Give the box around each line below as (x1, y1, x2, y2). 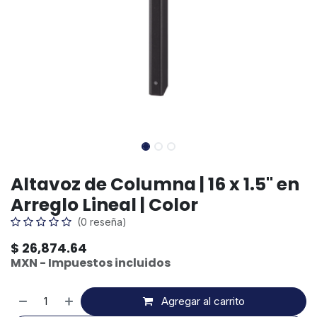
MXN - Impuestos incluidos (11, 255, 171, 271)
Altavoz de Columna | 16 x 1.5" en (11, 172, 299, 197)
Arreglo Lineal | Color (11, 192, 198, 217)
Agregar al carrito (161, 294, 245, 308)
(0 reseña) (77, 216, 127, 228)
